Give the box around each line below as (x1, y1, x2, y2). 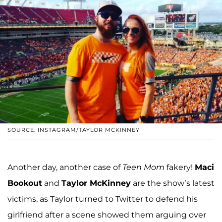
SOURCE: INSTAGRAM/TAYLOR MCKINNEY (7, 126, 140, 134)
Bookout (7, 178, 42, 188)
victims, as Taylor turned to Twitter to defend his (7, 194, 198, 204)
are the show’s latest (131, 178, 215, 188)
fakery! (165, 163, 195, 172)
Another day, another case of (7, 163, 122, 172)
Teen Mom (122, 163, 165, 172)
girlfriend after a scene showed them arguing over (7, 210, 206, 220)
